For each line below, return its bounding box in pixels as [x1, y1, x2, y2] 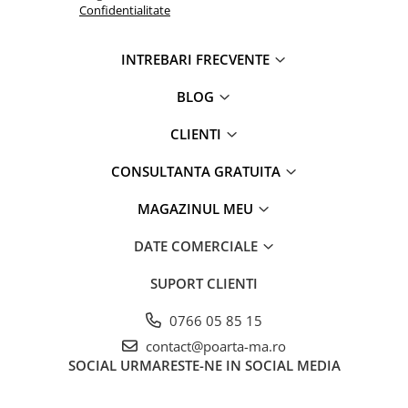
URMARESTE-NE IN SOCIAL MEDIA [119, 355, 341, 374]
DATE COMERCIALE [133, 236, 261, 255]
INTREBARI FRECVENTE [121, 49, 273, 68]
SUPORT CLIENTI [150, 273, 258, 292]
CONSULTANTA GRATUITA [110, 161, 284, 180]
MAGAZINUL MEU [138, 199, 257, 218]
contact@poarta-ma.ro [142, 336, 286, 355]
